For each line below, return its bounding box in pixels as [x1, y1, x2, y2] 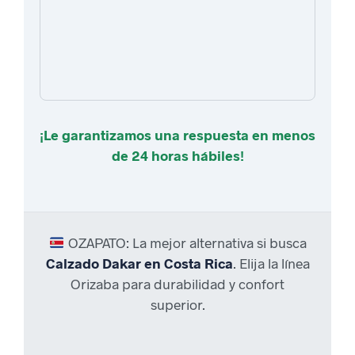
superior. [150, 295, 205, 313]
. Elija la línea [232, 254, 310, 272]
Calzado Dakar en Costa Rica [45, 254, 233, 272]
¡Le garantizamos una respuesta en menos [40, 125, 315, 143]
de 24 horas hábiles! [111, 146, 244, 164]
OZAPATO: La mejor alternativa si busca [64, 233, 307, 251]
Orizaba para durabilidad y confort [71, 274, 284, 292]
